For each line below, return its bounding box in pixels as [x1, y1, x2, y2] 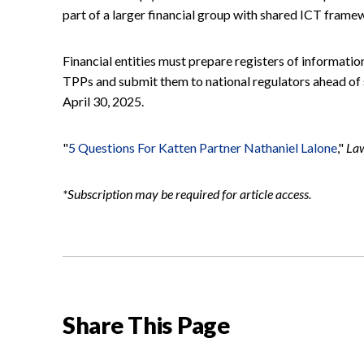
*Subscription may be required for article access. [63, 185, 311, 201]
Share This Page [63, 310, 230, 339]
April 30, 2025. [63, 93, 144, 109]
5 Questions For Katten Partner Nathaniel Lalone [68, 139, 337, 155]
